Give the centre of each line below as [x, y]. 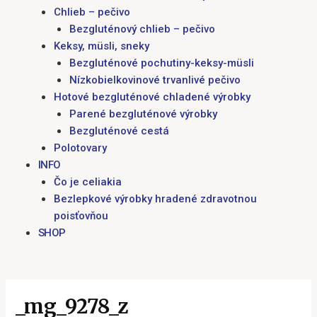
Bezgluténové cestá [119, 131]
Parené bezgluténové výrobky [143, 114]
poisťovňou [81, 215]
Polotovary [80, 148]
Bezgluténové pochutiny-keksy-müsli [161, 63]
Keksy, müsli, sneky [101, 46]
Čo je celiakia [87, 181]
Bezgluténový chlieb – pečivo [142, 29]
